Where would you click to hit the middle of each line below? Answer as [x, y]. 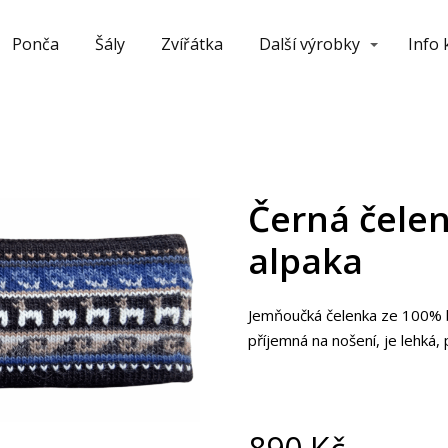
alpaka [306, 260]
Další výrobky [310, 44]
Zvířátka [192, 44]
